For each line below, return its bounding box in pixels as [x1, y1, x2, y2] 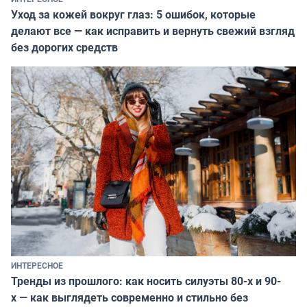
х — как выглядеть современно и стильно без [11, 290, 248, 306]
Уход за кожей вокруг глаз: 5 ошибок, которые [11, 7, 256, 23]
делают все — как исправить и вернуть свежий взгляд [11, 23, 295, 39]
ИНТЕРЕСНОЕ [11, 260, 63, 271]
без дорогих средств [11, 40, 118, 56]
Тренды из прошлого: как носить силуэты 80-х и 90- [11, 273, 281, 289]
